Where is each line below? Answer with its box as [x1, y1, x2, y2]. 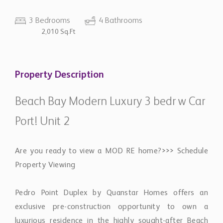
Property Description [15, 70, 104, 80]
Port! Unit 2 [15, 116, 70, 128]
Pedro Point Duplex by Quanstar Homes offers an [15, 189, 208, 197]
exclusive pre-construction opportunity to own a [15, 203, 208, 211]
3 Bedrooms [29, 17, 70, 25]
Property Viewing [15, 161, 76, 169]
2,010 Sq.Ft [41, 28, 75, 35]
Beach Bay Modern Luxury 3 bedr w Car [15, 96, 205, 108]
